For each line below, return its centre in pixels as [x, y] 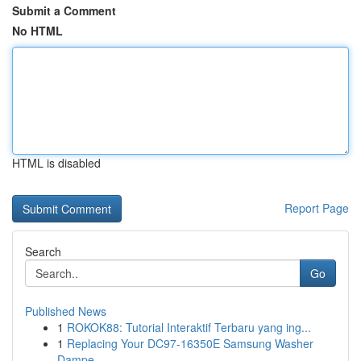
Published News [66, 311]
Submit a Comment [64, 10]
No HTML [37, 31]
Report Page [317, 208]
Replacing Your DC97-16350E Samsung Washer [190, 343]
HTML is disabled [56, 163]
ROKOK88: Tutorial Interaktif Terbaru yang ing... [189, 327]
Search [43, 251]
